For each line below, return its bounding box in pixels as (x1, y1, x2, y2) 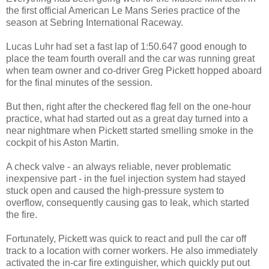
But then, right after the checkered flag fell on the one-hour (6, 101, 251, 112)
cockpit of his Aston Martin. (6, 137, 119, 148)
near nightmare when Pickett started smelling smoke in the (6, 125, 253, 136)
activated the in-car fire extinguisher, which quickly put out (6, 257, 250, 268)
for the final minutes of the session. (6, 77, 153, 88)
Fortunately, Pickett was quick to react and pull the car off (6, 233, 246, 244)
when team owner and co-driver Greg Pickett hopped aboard (6, 65, 262, 76)
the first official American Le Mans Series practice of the (6, 5, 240, 16)
